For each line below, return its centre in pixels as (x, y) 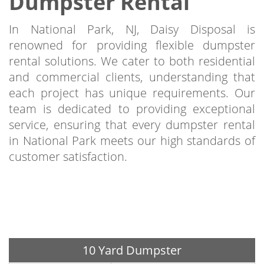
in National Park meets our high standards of (132, 141)
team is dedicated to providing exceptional (132, 109)
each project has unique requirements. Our (132, 93)
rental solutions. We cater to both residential (132, 61)
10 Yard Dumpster (132, 250)
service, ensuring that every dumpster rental (132, 125)
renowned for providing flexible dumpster (132, 45)
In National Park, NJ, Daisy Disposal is (132, 29)
